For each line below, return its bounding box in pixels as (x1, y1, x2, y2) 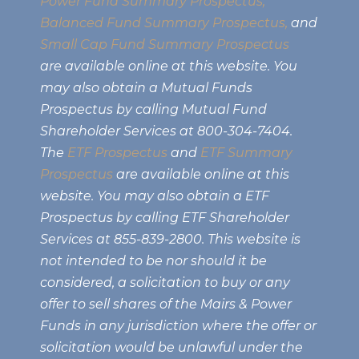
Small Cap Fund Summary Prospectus (40, 37, 289, 53)
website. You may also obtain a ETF (40, 188, 269, 204)
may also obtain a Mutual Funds (40, 80, 252, 96)
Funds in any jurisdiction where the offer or (40, 318, 317, 334)
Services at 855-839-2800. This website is (40, 232, 301, 248)
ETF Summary (200, 145, 292, 161)
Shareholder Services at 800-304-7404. (40, 123, 292, 139)
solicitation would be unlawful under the (40, 340, 303, 356)
